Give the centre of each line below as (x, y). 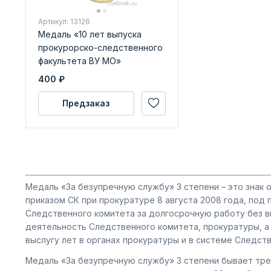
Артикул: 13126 (64, 21)
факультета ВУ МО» (79, 60)
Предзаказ (86, 103)
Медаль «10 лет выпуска (90, 34)
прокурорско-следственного (100, 47)
